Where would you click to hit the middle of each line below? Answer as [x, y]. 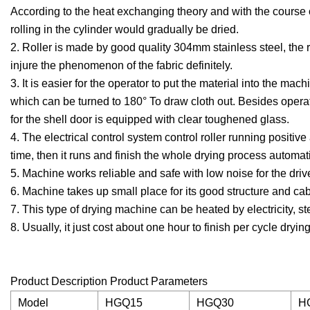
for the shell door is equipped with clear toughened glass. [150, 120]
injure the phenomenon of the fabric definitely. [121, 66]
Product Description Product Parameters [109, 282]
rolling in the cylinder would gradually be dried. [125, 30]
